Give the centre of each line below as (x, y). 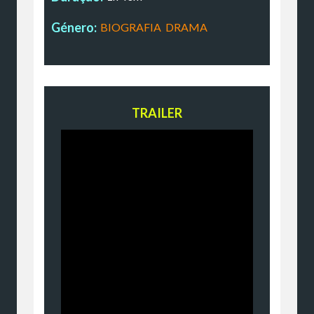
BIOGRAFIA (130, 27)
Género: (74, 27)
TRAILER (157, 112)
